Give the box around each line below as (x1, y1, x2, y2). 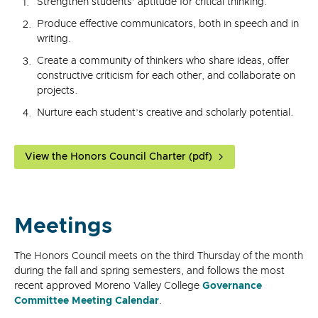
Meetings (14, 215, 112, 237)
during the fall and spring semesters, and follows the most (14, 265, 285, 276)
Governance (202, 280, 262, 291)
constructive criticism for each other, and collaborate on (37, 70, 295, 81)
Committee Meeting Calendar (14, 295, 159, 306)
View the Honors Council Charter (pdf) (25, 151, 212, 162)
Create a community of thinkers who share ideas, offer (37, 55, 289, 66)
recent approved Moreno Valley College (14, 280, 202, 291)
